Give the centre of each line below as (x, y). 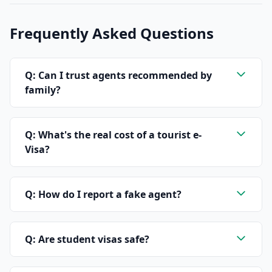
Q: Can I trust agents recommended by (118, 75)
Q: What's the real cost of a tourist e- (113, 135)
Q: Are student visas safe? (87, 239)
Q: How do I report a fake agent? (103, 194)
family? (43, 90)
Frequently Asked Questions (112, 33)
